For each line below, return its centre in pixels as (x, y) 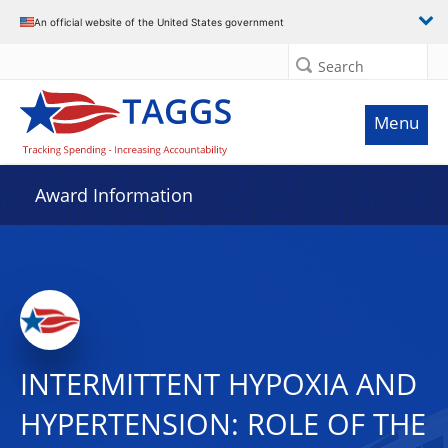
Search (341, 66)
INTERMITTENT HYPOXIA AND (218, 384)
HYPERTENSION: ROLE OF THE (223, 424)
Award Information (114, 195)
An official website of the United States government (159, 21)
